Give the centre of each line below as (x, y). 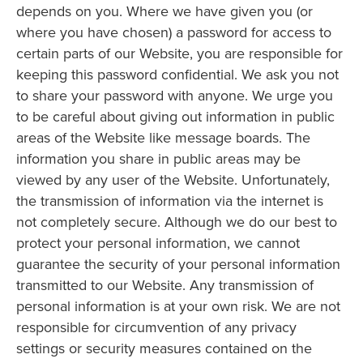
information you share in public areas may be (158, 159)
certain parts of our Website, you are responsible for (179, 53)
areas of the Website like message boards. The (163, 138)
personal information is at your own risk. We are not (178, 306)
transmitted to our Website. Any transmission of (165, 285)
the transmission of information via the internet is (170, 201)
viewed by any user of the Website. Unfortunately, (173, 180)
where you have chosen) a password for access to (174, 32)
